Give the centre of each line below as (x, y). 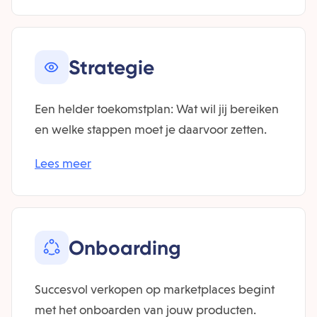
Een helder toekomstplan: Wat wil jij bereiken (157, 109)
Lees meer (63, 163)
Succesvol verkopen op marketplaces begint (155, 289)
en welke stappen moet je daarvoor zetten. (151, 129)
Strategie (111, 67)
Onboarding (125, 248)
